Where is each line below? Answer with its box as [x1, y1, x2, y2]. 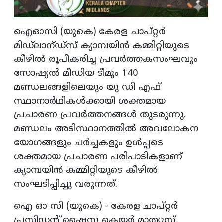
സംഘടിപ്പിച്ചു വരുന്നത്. [14, 178, 117, 190]
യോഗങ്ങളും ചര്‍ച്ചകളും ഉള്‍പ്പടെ [14, 137, 163, 149]
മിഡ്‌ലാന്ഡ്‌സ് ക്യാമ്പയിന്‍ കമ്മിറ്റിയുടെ [14, 40, 189, 52]
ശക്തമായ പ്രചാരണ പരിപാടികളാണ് [14, 151, 182, 163]
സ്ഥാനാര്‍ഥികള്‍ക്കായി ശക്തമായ [14, 95, 166, 107]
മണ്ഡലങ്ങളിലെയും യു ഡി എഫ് [14, 81, 161, 93]
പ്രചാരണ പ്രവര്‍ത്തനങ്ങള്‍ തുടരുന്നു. [14, 109, 186, 121]
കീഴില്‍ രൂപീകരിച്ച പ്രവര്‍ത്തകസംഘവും [14, 54, 198, 65]
